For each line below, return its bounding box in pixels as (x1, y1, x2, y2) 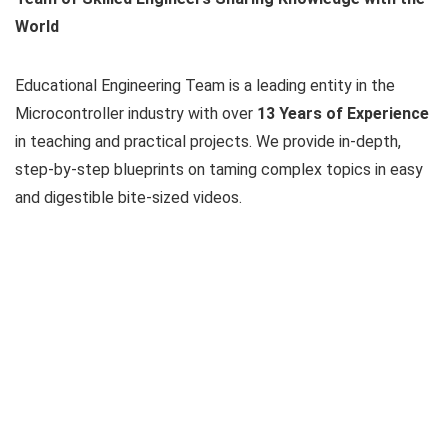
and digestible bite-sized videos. (15, 187, 242, 207)
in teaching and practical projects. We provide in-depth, (15, 131, 401, 151)
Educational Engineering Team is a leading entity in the (15, 75, 395, 95)
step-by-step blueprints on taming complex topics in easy (15, 159, 423, 179)
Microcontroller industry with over (15, 103, 257, 123)
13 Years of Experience (257, 103, 429, 123)
